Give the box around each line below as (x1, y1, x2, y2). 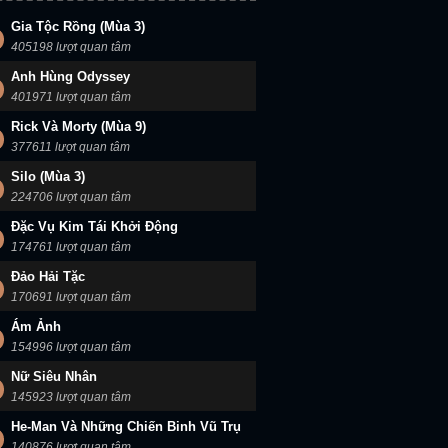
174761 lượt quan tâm (11, 240, 131, 254)
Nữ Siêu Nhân (11, 369, 97, 384)
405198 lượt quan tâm (11, 40, 131, 54)
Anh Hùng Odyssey (11, 69, 130, 84)
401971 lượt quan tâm (11, 90, 131, 104)
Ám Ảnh (11, 319, 61, 334)
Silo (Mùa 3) (11, 169, 85, 184)
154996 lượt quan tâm (11, 340, 131, 354)
